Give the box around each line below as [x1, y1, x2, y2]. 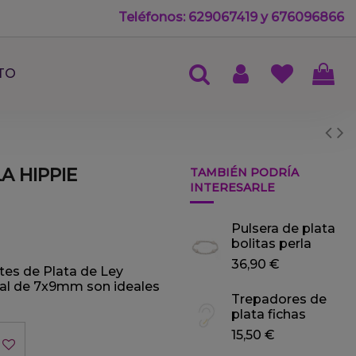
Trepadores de [230, 292, 327, 308]
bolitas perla [230, 236, 311, 252]
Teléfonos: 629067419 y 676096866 [118, 10, 344, 25]
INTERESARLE [190, 180, 275, 195]
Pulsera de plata [230, 221, 335, 237]
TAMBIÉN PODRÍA [190, 165, 299, 180]
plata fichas [230, 307, 306, 323]
